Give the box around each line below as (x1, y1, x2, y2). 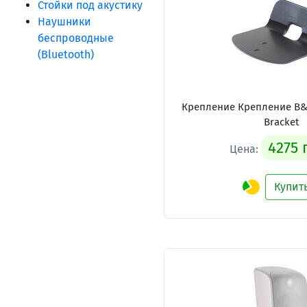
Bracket (264, 116, 299, 128)
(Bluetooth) (38, 48, 94, 61)
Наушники (38, 15, 91, 28)
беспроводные (38, 32, 114, 45)
